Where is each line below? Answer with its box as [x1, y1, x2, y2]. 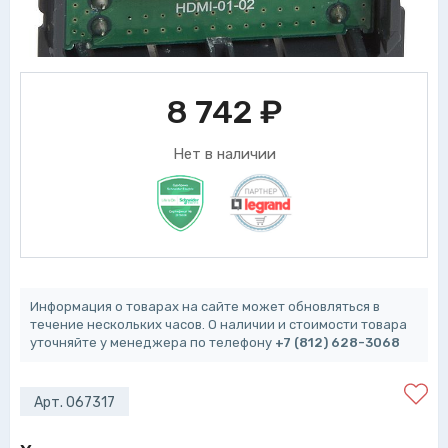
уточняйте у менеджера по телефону [30, 335, 275, 350]
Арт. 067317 [34, 394, 115, 411]
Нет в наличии [172, 145, 276, 163]
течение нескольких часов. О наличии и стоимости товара [30, 317, 407, 332]
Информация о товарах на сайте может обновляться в [30, 299, 380, 314]
